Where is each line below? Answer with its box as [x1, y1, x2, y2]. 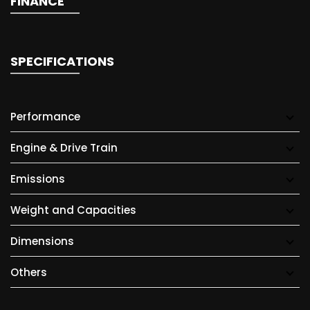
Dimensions [10, 234, 74, 248]
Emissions [10, 172, 65, 186]
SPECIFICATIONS [10, 53, 114, 70]
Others [10, 265, 47, 280]
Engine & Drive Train [10, 140, 118, 155]
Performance [10, 109, 80, 124]
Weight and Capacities [10, 203, 136, 217]
